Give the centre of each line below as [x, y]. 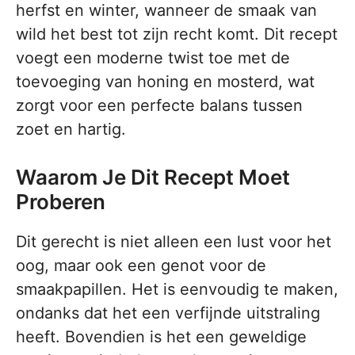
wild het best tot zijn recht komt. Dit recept [177, 34]
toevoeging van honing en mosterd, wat [165, 82]
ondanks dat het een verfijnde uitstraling [168, 313]
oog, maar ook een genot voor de [141, 265]
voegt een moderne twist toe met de [153, 58]
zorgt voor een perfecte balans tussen [159, 105]
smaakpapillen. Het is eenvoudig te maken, [177, 289]
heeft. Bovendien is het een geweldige [161, 337]
